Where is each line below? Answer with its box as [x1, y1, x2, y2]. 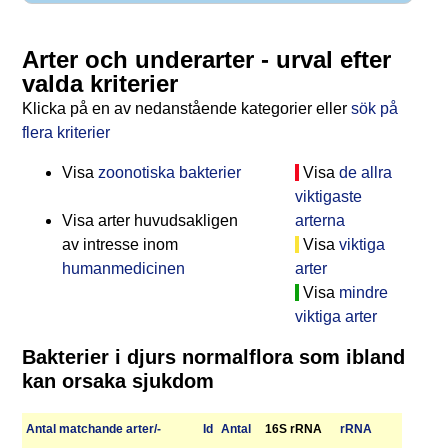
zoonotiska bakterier [98, 164, 241, 182]
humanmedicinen [62, 260, 185, 278]
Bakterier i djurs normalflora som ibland [22, 346, 405, 369]
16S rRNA [265, 423, 322, 436]
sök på [351, 100, 398, 118]
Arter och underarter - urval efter [22, 46, 391, 74]
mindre [338, 284, 388, 302]
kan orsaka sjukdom [22, 370, 214, 393]
